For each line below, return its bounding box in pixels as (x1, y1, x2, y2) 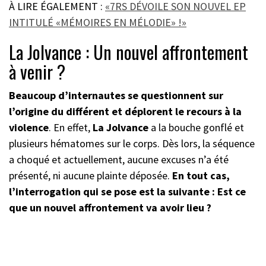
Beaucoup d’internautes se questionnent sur (9, 88, 223, 103)
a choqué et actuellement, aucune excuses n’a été (9, 153, 229, 167)
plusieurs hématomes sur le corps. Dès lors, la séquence (9, 137, 255, 151)
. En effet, (49, 121, 90, 135)
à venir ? (9, 58, 65, 85)
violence (9, 121, 49, 135)
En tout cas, (172, 169, 230, 183)
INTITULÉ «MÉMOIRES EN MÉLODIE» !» (9, 15, 186, 30)
